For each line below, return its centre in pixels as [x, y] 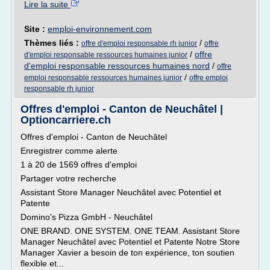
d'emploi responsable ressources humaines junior [106, 55]
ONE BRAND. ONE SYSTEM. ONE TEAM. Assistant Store [130, 231]
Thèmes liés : [53, 43]
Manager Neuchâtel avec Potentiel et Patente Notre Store [130, 242]
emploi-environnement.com [100, 29]
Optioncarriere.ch [66, 120]
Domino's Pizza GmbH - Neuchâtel [86, 217]
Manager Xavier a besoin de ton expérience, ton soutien [127, 253]
